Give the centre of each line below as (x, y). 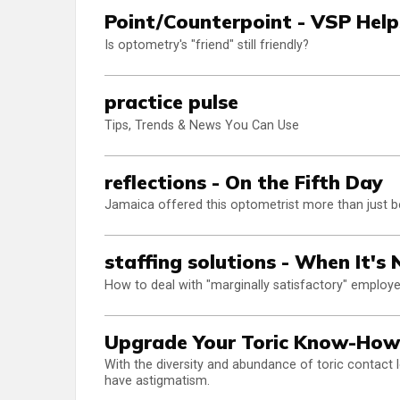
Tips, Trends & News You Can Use (202, 125)
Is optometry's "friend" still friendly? (207, 46)
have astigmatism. (157, 381)
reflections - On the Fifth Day (244, 181)
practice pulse (171, 102)
